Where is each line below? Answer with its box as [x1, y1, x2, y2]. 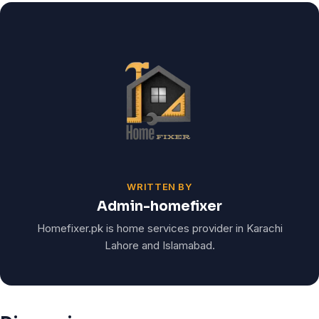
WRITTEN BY [127, 181, 192, 192]
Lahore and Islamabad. [104, 239, 215, 252]
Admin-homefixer [97, 198, 222, 215]
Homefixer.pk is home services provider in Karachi [36, 221, 283, 235]
